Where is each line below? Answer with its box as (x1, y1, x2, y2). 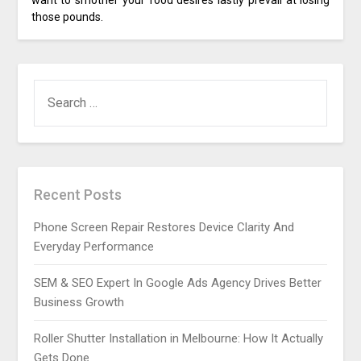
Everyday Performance (34, 239, 155, 254)
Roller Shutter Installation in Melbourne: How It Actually (34, 330, 324, 346)
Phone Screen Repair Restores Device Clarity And (34, 219, 295, 234)
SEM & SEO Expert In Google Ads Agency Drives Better (34, 275, 322, 290)
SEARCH (33, 81, 79, 96)
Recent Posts (34, 185, 122, 203)
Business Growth (34, 294, 125, 309)
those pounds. (31, 10, 103, 24)
